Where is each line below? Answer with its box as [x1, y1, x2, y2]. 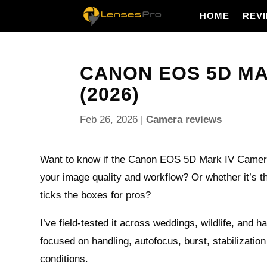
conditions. [40, 253, 89, 265]
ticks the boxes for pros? [40, 190, 151, 201]
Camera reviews [146, 114, 222, 125]
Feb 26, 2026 [80, 114, 138, 125]
